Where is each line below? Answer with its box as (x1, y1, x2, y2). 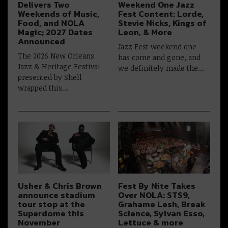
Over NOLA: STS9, (118, 189, 190, 202)
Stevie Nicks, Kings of (118, 17, 207, 30)
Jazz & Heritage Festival (18, 62, 100, 72)
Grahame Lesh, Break (118, 198, 206, 211)
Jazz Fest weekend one (118, 42, 197, 52)
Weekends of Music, (18, 8, 99, 21)
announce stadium (18, 189, 95, 202)
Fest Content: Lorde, (118, 8, 204, 21)
